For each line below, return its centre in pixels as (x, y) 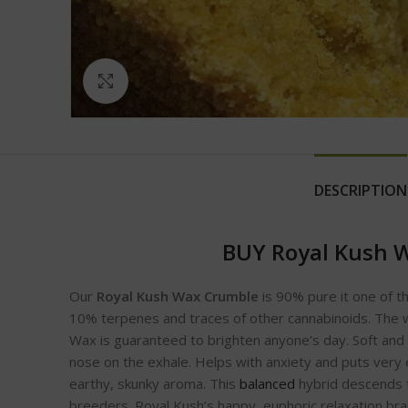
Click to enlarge (174, 82)
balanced (267, 384)
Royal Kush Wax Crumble (178, 296)
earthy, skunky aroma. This (154, 384)
